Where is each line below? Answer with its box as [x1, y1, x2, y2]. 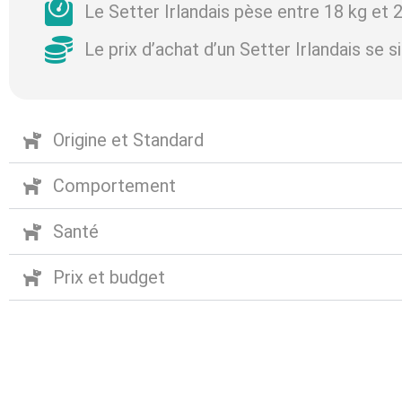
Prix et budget [53, 266, 165, 288]
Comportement [53, 174, 176, 197]
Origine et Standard [53, 128, 204, 151]
